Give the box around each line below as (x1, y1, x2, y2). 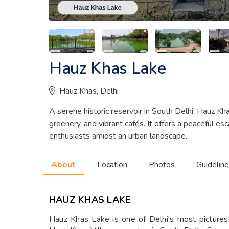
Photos (149, 159, 175, 171)
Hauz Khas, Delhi (59, 85, 119, 97)
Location (97, 159, 127, 171)
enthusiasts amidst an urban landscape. (49, 130, 187, 142)
